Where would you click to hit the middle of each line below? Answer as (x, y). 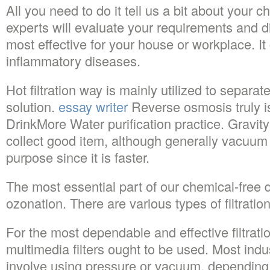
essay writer (93, 106)
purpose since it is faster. (78, 157)
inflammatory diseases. (73, 61)
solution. (32, 106)
